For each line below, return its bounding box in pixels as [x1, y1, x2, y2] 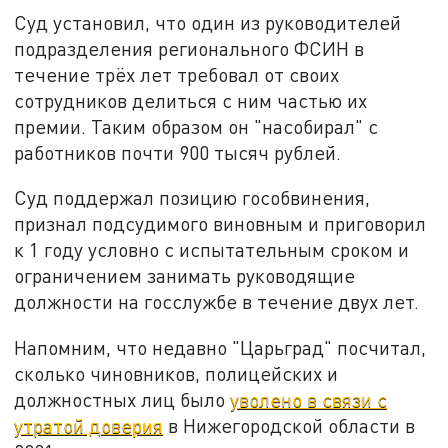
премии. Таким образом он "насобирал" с [14, 114, 379, 138]
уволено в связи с [230, 388, 388, 412]
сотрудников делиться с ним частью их [14, 88, 368, 112]
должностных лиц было [14, 388, 231, 412]
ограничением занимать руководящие [14, 264, 356, 288]
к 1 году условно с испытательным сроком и [14, 238, 410, 262]
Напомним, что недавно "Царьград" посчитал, [14, 336, 427, 360]
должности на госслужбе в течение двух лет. [14, 290, 420, 314]
